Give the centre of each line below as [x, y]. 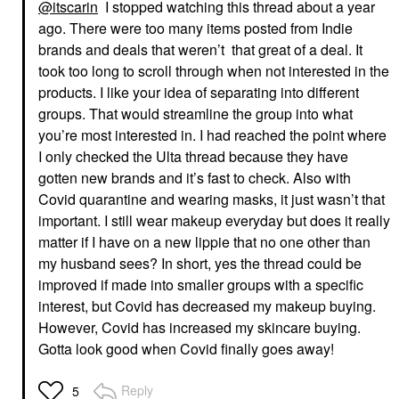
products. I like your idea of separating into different [199, 92]
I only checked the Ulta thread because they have [193, 156]
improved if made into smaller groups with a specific [201, 285]
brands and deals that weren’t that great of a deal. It [200, 49]
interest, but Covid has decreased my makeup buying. [207, 306]
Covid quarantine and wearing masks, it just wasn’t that [212, 199]
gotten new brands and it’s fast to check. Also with [195, 178]
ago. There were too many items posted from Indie [195, 28]
